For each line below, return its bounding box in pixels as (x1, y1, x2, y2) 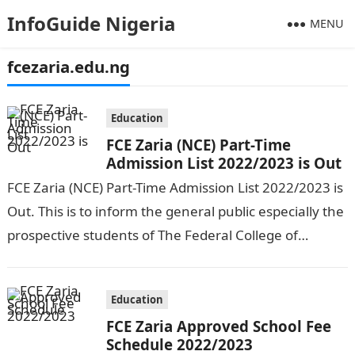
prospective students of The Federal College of (6, 226, 298, 244)
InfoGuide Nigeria (6, 10, 176, 36)
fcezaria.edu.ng (6, 55, 130, 78)
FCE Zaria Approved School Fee (105, 316, 331, 336)
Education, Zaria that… (6, 250, 149, 268)
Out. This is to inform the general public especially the (6, 202, 344, 220)
